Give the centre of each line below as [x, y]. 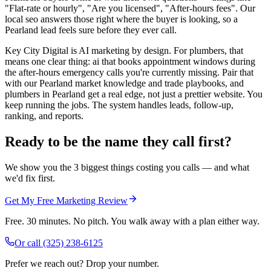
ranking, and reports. [44, 116]
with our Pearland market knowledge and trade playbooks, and [124, 83]
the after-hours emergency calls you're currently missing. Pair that [129, 73]
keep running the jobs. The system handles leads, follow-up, [119, 105]
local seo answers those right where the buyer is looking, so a [121, 19]
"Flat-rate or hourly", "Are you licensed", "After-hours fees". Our [130, 8]
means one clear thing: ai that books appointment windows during [130, 62]
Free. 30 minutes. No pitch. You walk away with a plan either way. [132, 221]
